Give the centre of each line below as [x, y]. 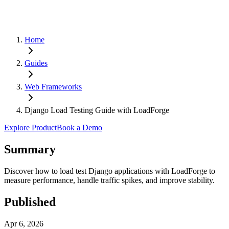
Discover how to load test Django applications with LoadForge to [110, 171]
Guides [36, 63]
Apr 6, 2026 [24, 223]
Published [30, 202]
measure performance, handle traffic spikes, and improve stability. [109, 180]
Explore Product [30, 127]
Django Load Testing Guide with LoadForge [97, 110]
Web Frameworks [53, 86]
